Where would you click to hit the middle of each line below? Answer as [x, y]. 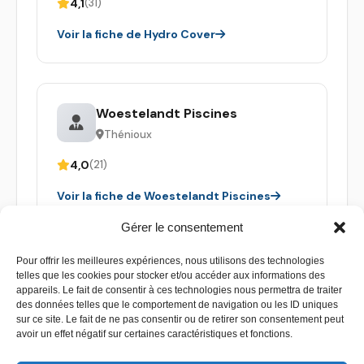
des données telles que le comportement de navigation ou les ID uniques [177, 305]
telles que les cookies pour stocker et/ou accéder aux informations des [171, 275]
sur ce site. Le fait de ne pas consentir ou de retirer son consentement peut [180, 319]
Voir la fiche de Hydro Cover [136, 34]
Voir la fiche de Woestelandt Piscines [164, 195]
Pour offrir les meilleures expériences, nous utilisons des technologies [170, 261]
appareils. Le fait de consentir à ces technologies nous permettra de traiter [179, 290]
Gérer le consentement [182, 227]
